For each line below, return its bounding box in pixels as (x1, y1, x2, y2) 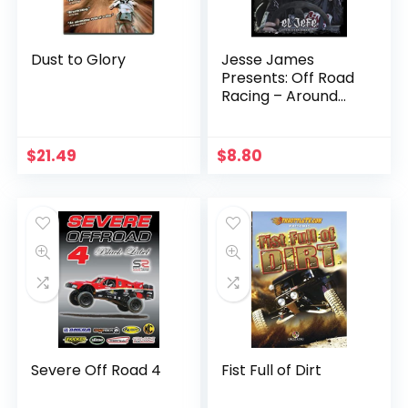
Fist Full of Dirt (221, 360, 322, 381)
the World (221, 104, 293, 125)
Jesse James (221, 49, 315, 70)
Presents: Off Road (221, 67, 355, 88)
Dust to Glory (31, 49, 127, 70)
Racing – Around (221, 86, 339, 107)
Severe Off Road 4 (31, 360, 162, 381)
